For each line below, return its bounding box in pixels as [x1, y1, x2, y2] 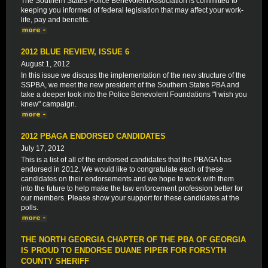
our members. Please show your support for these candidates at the [21, 194, 239, 202]
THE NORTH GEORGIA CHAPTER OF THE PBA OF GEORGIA [21, 235, 246, 244]
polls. [21, 203, 38, 212]
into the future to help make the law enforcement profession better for [21, 184, 243, 193]
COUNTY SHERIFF [21, 257, 89, 266]
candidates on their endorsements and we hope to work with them [21, 175, 234, 183]
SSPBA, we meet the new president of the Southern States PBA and [21, 81, 239, 89]
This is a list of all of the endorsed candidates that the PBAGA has [21, 156, 232, 164]
